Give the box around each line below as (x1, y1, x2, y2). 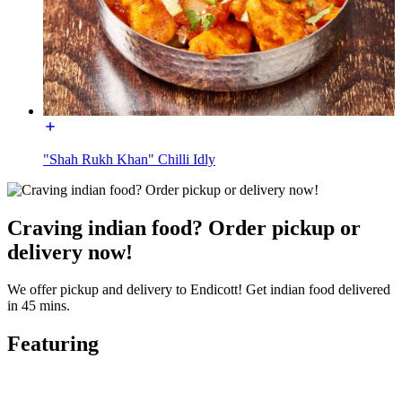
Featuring (7, 332, 99, 356)
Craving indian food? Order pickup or (7, 215, 361, 240)
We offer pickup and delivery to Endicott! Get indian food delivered (7, 282, 390, 298)
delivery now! (7, 240, 133, 264)
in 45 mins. (7, 298, 70, 314)
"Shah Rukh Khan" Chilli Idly (43, 151, 215, 167)
